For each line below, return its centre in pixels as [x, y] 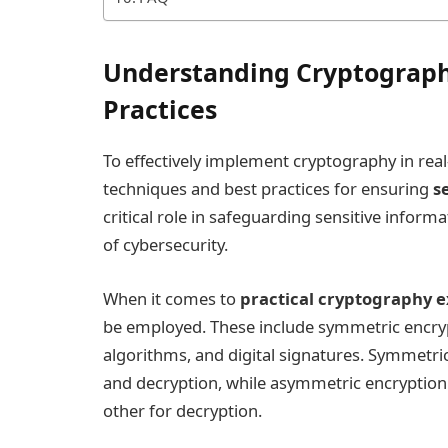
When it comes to [171, 298]
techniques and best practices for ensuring [268, 189]
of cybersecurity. [165, 245]
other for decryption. [182, 410]
